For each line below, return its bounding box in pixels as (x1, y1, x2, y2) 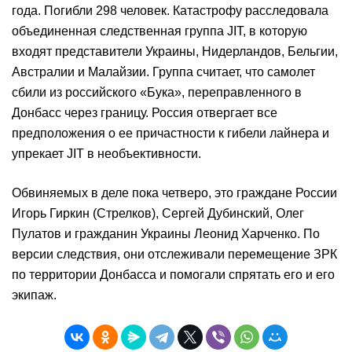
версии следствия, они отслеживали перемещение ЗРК (12, 247, 337, 261)
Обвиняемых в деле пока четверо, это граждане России (12, 186, 337, 200)
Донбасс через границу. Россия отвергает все (12, 106, 277, 119)
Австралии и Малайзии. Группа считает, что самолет (12, 65, 315, 79)
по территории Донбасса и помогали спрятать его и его (12, 268, 335, 281)
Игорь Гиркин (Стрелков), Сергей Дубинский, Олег (12, 207, 304, 220)
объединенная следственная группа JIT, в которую (12, 24, 307, 38)
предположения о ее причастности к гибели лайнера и (12, 126, 329, 140)
